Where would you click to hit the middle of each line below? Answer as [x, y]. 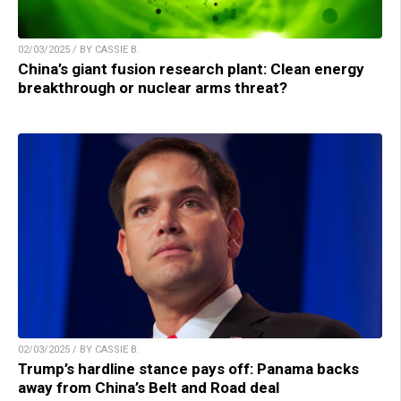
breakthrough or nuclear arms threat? [153, 88]
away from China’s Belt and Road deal [149, 388]
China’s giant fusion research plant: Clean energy [191, 69]
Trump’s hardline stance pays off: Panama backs [188, 369]
